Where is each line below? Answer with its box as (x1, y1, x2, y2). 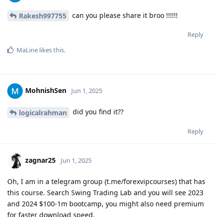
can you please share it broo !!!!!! (70, 10, 178, 20)
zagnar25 (25, 155, 56, 165)
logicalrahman (19, 108, 67, 118)
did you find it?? (71, 107, 124, 117)
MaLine (16, 46, 38, 55)
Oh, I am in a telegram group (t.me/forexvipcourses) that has (7, 177, 205, 186)
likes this (38, 46, 64, 55)
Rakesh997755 (19, 11, 66, 21)
